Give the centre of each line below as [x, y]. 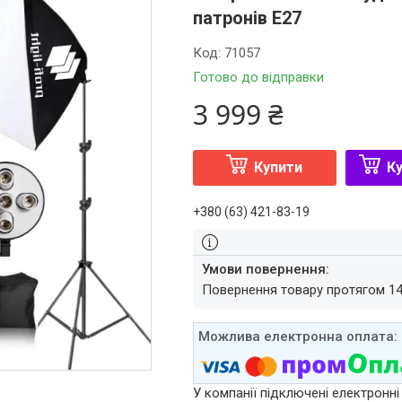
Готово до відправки [258, 77]
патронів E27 [247, 18]
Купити [279, 167]
